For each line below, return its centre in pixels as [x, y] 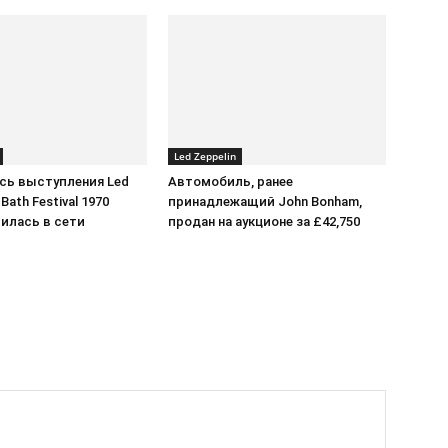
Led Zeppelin [205, 156]
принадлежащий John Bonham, [265, 201]
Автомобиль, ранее [230, 181]
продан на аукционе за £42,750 [264, 221]
